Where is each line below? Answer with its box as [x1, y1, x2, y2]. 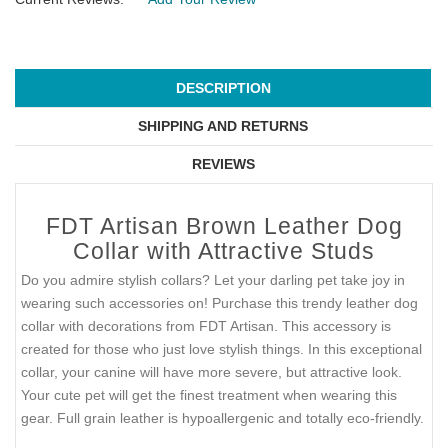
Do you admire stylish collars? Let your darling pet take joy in [21, 271, 405, 288]
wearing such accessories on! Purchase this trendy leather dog [21, 294, 418, 311]
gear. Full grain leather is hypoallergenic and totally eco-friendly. [21, 409, 424, 426]
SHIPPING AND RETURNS [138, 117, 308, 134]
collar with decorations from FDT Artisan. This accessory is [21, 317, 391, 334]
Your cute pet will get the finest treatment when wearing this [21, 386, 397, 403]
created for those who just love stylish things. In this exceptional [21, 340, 422, 357]
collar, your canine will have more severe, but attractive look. [21, 363, 402, 380]
